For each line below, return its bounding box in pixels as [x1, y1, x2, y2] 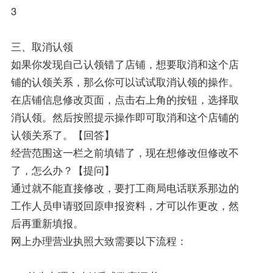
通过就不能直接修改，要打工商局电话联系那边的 [10, 180, 239, 196]
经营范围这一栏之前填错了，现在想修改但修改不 [10, 145, 239, 160]
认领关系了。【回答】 [10, 127, 115, 143]
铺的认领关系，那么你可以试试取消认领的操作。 [10, 74, 239, 90]
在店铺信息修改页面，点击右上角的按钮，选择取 [10, 92, 239, 107]
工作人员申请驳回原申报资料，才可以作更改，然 [10, 198, 239, 213]
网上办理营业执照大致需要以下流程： [10, 233, 187, 249]
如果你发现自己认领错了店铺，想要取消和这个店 [10, 57, 239, 72]
